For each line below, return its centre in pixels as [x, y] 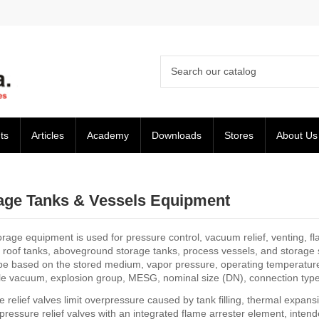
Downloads [176, 135]
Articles [47, 135]
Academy [108, 135]
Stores [239, 135]
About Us [297, 135]
